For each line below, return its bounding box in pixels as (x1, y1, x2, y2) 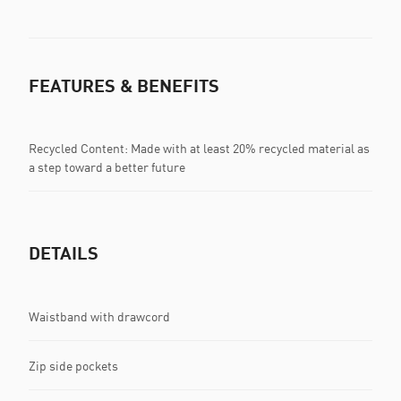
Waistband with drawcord (29, 308, 170, 324)
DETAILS (29, 242, 98, 264)
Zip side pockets (29, 357, 118, 373)
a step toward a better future (29, 159, 185, 175)
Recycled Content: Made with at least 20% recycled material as (29, 141, 370, 157)
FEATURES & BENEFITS (29, 74, 219, 97)
